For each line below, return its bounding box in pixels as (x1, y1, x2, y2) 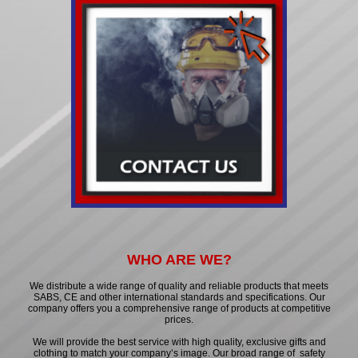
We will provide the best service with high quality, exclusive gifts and (32, 336, 326, 348)
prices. (165, 314, 193, 326)
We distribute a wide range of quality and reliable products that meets (30, 280, 328, 292)
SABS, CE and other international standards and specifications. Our (33, 292, 325, 304)
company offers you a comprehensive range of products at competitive (27, 303, 331, 315)
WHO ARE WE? (126, 252, 232, 268)
